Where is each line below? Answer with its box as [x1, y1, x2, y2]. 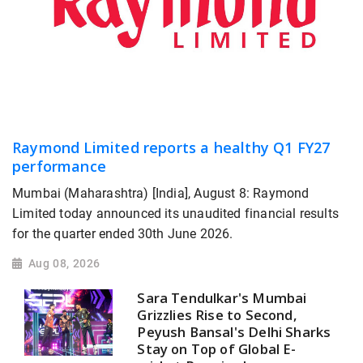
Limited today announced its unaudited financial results [12, 206, 339, 222]
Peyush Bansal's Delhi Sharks [137, 322, 331, 341]
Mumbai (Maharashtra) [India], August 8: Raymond [12, 186, 310, 202]
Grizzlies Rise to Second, [137, 305, 297, 324]
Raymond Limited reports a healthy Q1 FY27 [12, 138, 331, 158]
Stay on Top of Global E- [137, 339, 297, 358]
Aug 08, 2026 [28, 257, 100, 271]
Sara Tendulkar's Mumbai [137, 288, 307, 307]
